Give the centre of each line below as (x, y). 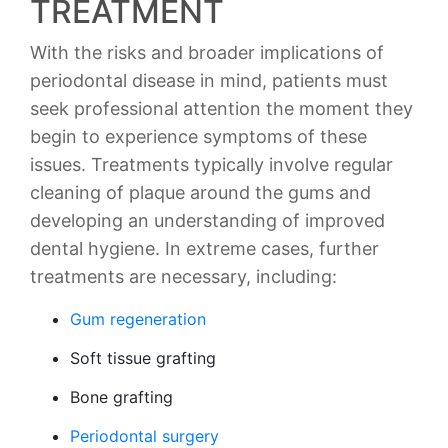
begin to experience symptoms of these (198, 136)
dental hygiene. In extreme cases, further (204, 248)
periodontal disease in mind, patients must (209, 80)
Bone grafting (121, 397)
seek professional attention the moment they (221, 108)
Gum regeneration (138, 319)
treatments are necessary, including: (183, 276)
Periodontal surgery (144, 436)
